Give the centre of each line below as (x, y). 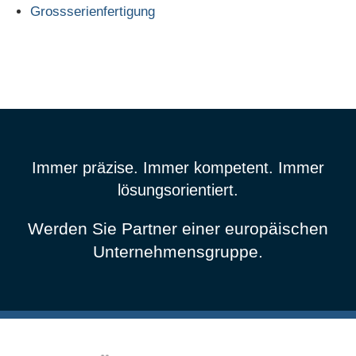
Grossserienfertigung (92, 12)
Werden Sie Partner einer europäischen (178, 228)
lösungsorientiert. (178, 190)
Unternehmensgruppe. (178, 252)
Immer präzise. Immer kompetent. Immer (178, 168)
